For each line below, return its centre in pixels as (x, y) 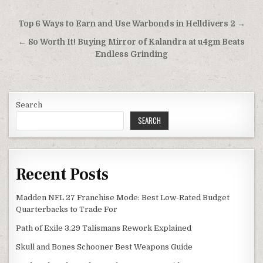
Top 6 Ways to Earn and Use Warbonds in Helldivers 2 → (131, 23)
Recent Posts (63, 174)
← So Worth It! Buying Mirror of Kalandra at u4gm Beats (131, 42)
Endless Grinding (131, 54)
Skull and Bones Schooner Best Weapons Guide (104, 247)
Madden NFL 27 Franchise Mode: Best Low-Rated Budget (123, 198)
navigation (47, 41)
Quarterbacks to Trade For (67, 210)
